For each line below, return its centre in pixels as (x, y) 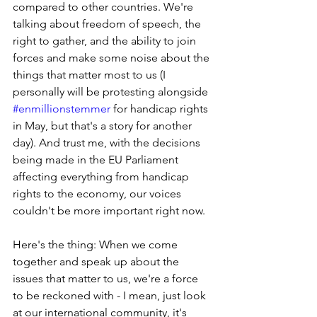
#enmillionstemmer (62, 108)
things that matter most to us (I (91, 74)
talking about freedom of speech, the (108, 23)
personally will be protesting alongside (112, 91)
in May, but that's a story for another (104, 125)
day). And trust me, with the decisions (108, 142)
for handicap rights (161, 108)
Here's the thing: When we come (97, 244)
